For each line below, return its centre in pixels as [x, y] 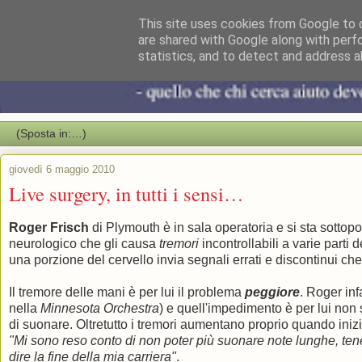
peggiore [272, 293]
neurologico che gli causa [84, 244]
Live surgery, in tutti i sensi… [126, 194]
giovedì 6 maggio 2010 [62, 170]
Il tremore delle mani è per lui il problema [127, 293]
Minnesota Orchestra [100, 309]
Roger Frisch [49, 228]
